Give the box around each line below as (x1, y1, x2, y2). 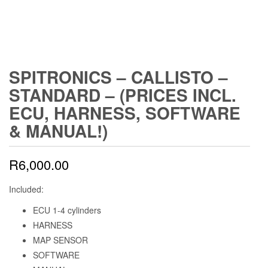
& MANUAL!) (9, 118, 108, 144)
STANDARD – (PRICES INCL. (9, 83, 236, 108)
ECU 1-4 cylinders (33, 204, 101, 217)
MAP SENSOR (33, 234, 88, 246)
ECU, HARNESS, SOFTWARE (9, 100, 240, 126)
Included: (9, 183, 44, 196)
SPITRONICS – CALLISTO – (9, 65, 228, 90)
